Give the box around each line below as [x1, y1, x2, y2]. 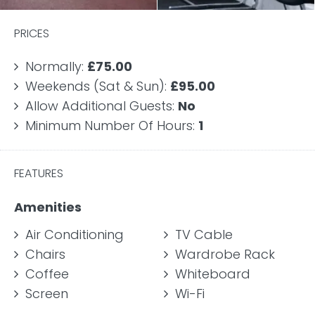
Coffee [22, 265, 69, 283]
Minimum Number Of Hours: [25, 117, 198, 134]
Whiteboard [172, 265, 250, 283]
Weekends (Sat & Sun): [25, 77, 170, 95]
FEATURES [14, 165, 63, 181]
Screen [22, 285, 68, 302]
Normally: [25, 58, 87, 75]
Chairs [22, 245, 65, 263]
